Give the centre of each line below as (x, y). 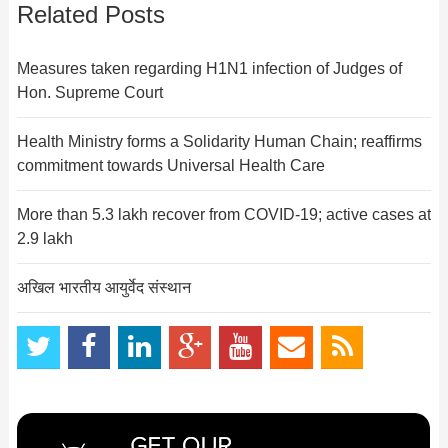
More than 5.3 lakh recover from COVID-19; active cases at (223, 214)
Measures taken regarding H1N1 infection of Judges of (209, 68)
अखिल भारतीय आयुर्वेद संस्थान (103, 287)
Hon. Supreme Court (89, 92)
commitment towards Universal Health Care (170, 165)
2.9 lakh (44, 238)
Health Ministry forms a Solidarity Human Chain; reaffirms (219, 141)
